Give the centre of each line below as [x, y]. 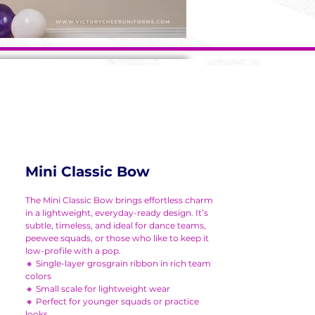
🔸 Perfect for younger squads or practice [112, 301]
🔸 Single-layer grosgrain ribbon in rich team [118, 263]
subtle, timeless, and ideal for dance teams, [116, 225]
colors [38, 276]
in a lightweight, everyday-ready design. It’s [117, 213]
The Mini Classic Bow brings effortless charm [119, 200]
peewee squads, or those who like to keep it [117, 238]
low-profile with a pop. [73, 251]
